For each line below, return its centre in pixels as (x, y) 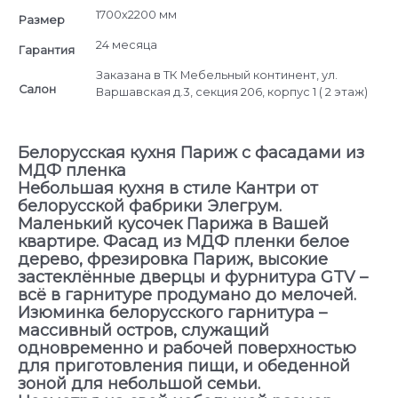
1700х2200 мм (136, 15)
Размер (42, 20)
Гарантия (47, 51)
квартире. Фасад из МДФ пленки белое (183, 242)
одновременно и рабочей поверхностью (187, 349)
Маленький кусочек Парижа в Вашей (173, 224)
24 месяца (127, 45)
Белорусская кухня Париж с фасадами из (191, 153)
